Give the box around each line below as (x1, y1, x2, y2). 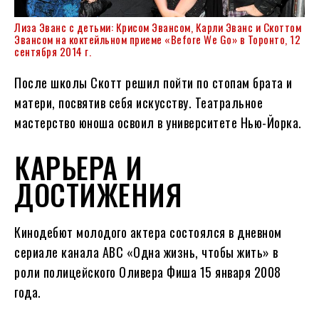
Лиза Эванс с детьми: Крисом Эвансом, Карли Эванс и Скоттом (14, 19, 301, 35)
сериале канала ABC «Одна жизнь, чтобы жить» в (14, 242, 278, 261)
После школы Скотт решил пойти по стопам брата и (14, 73, 293, 92)
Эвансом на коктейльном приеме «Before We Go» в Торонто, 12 (14, 31, 300, 47)
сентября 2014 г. (14, 43, 91, 59)
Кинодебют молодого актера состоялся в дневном (14, 222, 282, 241)
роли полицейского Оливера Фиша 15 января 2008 (14, 262, 281, 281)
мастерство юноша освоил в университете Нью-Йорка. (14, 113, 302, 132)
